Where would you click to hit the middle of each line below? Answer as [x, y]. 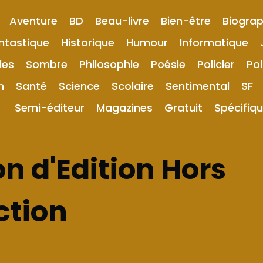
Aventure [33, 21]
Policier [216, 64]
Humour [147, 43]
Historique [87, 43]
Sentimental [198, 86]
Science [79, 86]
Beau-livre [122, 21]
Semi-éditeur [50, 108]
